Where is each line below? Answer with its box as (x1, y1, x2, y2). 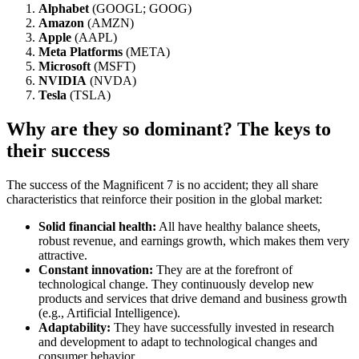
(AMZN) (84, 16, 134, 30)
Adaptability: (38, 321, 111, 335)
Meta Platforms (38, 45, 123, 59)
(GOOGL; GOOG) (89, 2, 192, 16)
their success (6, 140, 110, 162)
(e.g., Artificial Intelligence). (38, 306, 180, 321)
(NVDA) (87, 74, 136, 88)
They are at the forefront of (153, 263, 292, 277)
